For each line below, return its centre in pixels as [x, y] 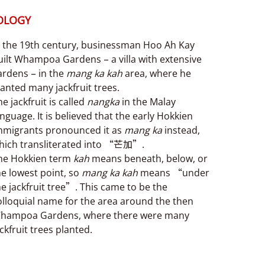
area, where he [157, 73]
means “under [174, 172]
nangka [103, 101]
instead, [181, 130]
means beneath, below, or [148, 158]
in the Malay [148, 101]
